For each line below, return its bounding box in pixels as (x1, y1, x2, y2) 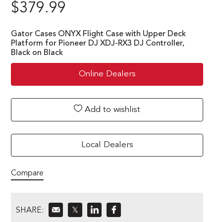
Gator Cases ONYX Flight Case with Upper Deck (11, 30, 186, 38)
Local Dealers (81, 140, 133, 149)
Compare (11, 169, 44, 177)
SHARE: (16, 206, 44, 215)
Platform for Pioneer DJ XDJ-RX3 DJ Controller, (11, 39, 184, 48)
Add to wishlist (82, 105, 140, 114)
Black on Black (11, 49, 63, 57)
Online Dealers (78, 69, 136, 78)
